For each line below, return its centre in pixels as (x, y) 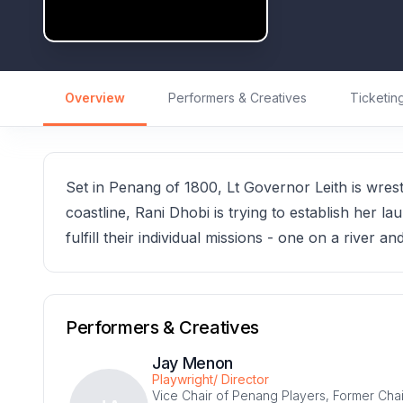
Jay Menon (193, 363)
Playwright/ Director (210, 379)
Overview (95, 97)
